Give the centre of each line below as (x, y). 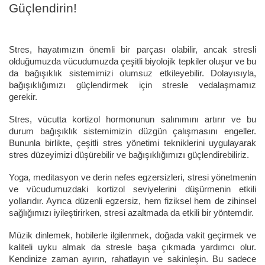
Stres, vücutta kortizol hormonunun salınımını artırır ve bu (132, 120)
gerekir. (24, 97)
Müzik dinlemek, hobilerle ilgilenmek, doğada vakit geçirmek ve (132, 236)
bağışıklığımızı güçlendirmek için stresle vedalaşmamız (132, 85)
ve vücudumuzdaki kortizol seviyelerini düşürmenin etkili (132, 190)
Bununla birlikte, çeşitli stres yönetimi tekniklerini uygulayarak (132, 143)
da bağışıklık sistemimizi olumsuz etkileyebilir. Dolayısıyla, (132, 74)
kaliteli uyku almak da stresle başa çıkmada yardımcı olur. (132, 248)
